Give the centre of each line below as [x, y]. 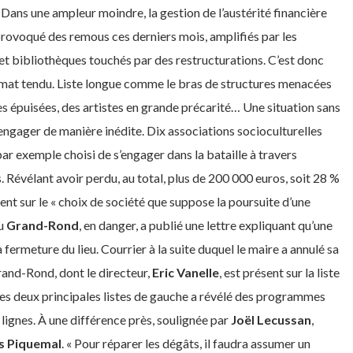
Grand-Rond [43, 225]
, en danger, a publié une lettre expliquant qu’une [206, 225]
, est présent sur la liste [279, 272]
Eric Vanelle [186, 272]
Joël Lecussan [271, 319]
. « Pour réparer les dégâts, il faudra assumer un [186, 343]
